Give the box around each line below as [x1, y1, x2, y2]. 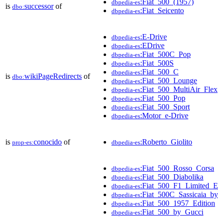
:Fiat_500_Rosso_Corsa [140, 163, 214, 172]
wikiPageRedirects [24, 72, 82, 80]
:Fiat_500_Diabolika [140, 172, 203, 181]
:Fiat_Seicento [140, 6, 184, 15]
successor [24, 1, 54, 10]
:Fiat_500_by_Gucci [140, 207, 203, 216]
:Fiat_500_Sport [140, 102, 190, 111]
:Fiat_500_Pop [140, 93, 185, 102]
